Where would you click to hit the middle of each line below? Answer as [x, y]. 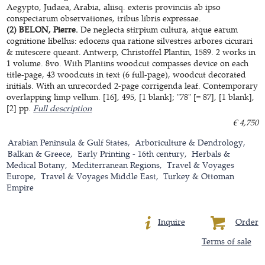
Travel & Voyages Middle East [99, 176]
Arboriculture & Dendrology [189, 142]
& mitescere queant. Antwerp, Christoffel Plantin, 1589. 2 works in [131, 51]
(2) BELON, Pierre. [43, 29]
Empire [20, 187]
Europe [20, 176]
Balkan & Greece [39, 153]
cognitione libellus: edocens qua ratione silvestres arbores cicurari [130, 40]
